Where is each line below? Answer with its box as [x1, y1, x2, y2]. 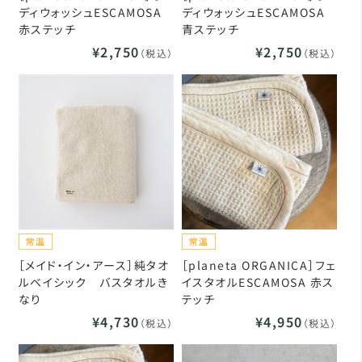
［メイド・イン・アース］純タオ [18, 256, 170, 273]
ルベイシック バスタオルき [18, 273, 169, 290]
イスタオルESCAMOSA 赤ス [181, 273, 335, 290]
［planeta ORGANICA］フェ [181, 256, 336, 273]
